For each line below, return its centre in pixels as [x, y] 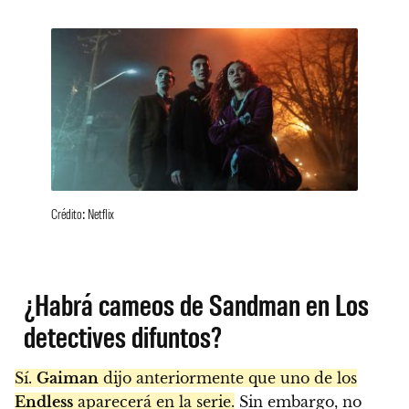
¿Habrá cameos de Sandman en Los [197, 303]
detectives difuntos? [123, 335]
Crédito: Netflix [83, 213]
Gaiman [68, 378]
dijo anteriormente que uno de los [228, 378]
